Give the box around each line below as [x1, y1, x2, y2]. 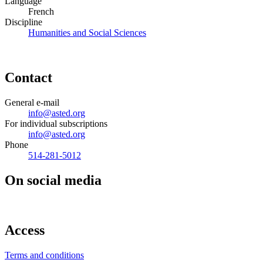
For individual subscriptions [5, 119, 107, 129]
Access [5, 222, 45, 238]
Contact [5, 70, 52, 86]
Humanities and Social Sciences [28, 28, 146, 38]
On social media [5, 172, 102, 188]
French [28, 6, 54, 17]
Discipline [5, 17, 42, 28]
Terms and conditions [5, 249, 84, 260]
